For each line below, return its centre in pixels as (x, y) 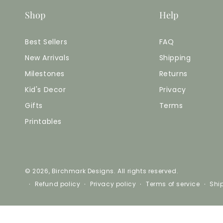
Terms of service (173, 184)
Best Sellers (46, 42)
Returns (173, 73)
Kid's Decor (46, 89)
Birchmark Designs (83, 171)
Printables (43, 121)
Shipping (175, 57)
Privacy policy (113, 184)
